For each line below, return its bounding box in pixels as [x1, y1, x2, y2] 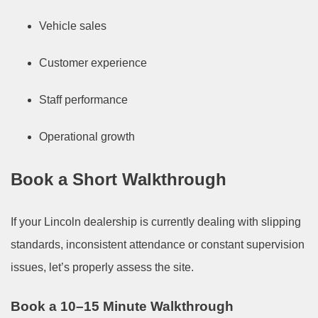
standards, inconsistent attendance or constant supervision [11, 238, 305, 251]
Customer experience [39, 57, 147, 70]
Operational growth [39, 131, 135, 143]
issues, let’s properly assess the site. [11, 261, 194, 274]
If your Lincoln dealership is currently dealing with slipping [11, 216, 301, 229]
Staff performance [39, 94, 128, 106]
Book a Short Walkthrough [11, 170, 226, 190]
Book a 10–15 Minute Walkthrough [11, 299, 234, 314]
